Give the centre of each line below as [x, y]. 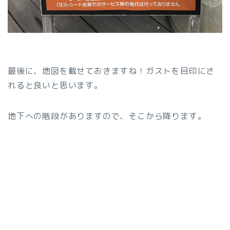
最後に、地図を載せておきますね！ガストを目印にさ [111, 71]
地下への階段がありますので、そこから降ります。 [107, 116]
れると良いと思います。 [55, 85]
